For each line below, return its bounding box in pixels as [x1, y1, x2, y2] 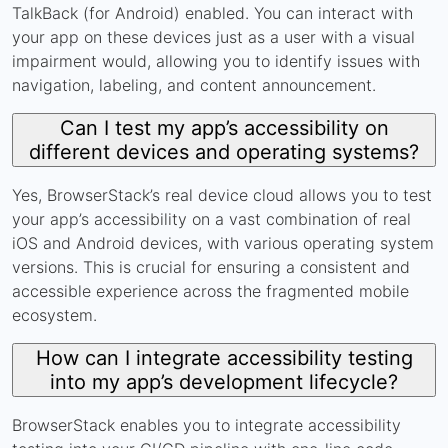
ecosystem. [12, 304, 97, 325]
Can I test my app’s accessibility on [59, 115, 389, 140]
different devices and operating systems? [29, 139, 419, 164]
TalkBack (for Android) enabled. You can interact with [12, 2, 413, 23]
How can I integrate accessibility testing [35, 345, 413, 370]
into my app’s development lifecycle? [50, 369, 398, 394]
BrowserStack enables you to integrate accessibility [12, 414, 401, 435]
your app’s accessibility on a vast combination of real [12, 208, 411, 229]
